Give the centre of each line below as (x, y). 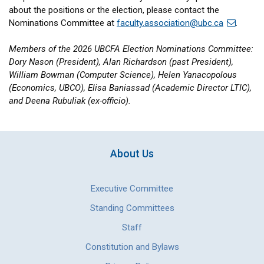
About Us (132, 154)
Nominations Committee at (63, 23)
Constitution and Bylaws (132, 247)
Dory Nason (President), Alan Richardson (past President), (121, 62)
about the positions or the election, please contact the (114, 10)
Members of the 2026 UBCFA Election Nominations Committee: (131, 49)
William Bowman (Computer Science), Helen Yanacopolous (123, 75)
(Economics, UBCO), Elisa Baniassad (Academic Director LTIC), (130, 88)
